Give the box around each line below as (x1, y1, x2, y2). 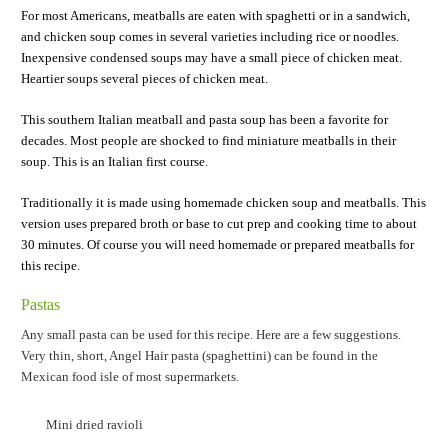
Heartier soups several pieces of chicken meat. (21, 70, 269, 86)
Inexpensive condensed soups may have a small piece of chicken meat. (21, 49, 403, 65)
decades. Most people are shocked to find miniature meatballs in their (21, 132, 397, 148)
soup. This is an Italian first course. (21, 153, 209, 169)
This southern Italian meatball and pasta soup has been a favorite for (21, 111, 389, 127)
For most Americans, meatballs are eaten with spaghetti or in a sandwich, (21, 7, 411, 23)
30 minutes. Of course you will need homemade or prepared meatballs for (21, 236, 415, 252)
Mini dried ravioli (46, 416, 144, 432)
